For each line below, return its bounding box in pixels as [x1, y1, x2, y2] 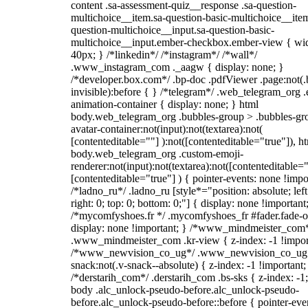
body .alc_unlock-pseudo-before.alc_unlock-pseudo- [71, 284, 299, 296]
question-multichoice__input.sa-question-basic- [71, 24, 274, 36]
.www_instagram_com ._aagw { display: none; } [71, 61, 284, 73]
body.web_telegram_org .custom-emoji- [71, 148, 243, 159]
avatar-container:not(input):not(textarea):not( [71, 123, 263, 135]
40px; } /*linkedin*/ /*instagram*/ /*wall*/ [71, 49, 257, 60]
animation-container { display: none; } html [71, 98, 258, 110]
